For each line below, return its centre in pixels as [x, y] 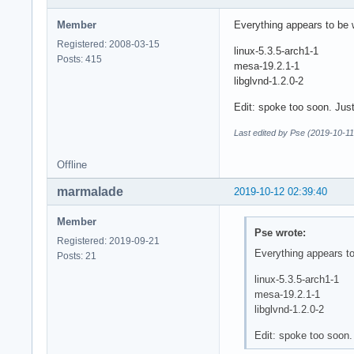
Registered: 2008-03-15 [108, 45]
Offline [72, 165]
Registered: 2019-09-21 [108, 241]
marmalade [90, 192]
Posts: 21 [77, 256]
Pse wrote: [280, 232]
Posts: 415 [79, 60]
